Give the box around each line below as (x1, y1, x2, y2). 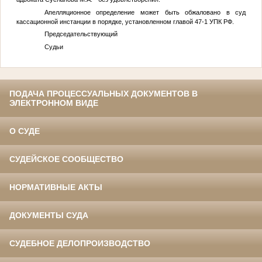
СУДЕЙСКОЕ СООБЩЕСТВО (9, 154, 123, 164)
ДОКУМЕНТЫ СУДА (9, 210, 88, 220)
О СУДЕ (9, 126, 40, 136)
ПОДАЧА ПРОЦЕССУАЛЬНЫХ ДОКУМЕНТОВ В (9, 88, 198, 98)
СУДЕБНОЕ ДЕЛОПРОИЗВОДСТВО (9, 238, 150, 248)
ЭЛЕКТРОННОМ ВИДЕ (9, 98, 98, 108)
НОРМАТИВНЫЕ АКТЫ (9, 182, 102, 192)
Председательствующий (44, 30, 118, 38)
